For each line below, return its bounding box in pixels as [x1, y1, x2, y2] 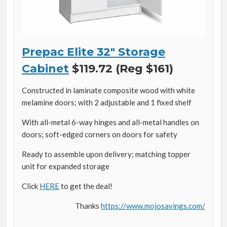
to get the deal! [59, 181, 113, 191]
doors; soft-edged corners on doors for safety [22, 130, 178, 139]
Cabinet [22, 62, 69, 76]
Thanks [74, 201, 101, 211]
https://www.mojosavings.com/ [100, 201, 205, 211]
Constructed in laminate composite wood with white [22, 86, 196, 95]
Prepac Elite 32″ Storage [22, 45, 166, 59]
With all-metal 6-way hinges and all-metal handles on [22, 118, 200, 127]
